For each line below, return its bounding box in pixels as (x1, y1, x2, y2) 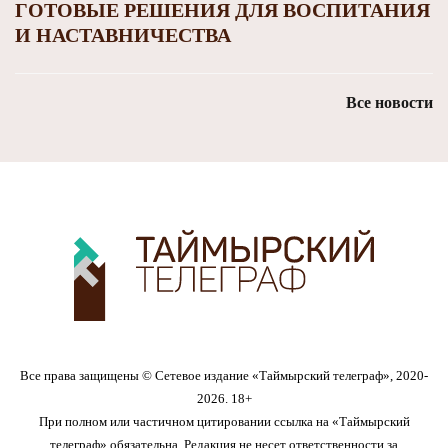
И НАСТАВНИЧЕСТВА (15, 23, 231, 46)
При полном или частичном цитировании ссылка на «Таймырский (38, 413, 410, 429)
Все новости (346, 93, 433, 111)
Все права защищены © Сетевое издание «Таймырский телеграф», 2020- (20, 367, 428, 383)
